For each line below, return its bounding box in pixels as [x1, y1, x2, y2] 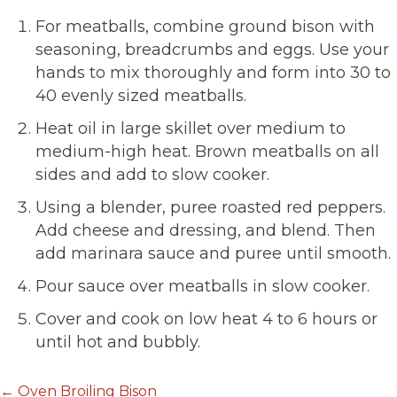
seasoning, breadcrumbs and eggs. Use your [35, 39, 389, 59]
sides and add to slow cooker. [35, 164, 269, 184]
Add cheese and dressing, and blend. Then [35, 220, 376, 240]
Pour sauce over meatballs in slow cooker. [35, 276, 370, 296]
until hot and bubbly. [35, 331, 200, 352]
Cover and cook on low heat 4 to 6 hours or [35, 308, 378, 329]
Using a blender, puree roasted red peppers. [35, 197, 385, 217]
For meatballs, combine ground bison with [35, 16, 375, 36]
